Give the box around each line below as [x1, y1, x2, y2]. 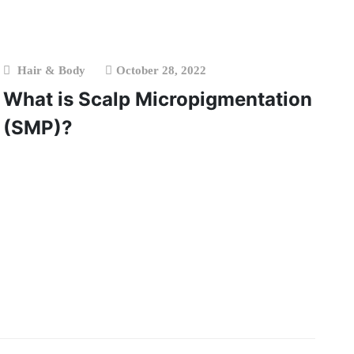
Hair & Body [17, 64, 85, 77]
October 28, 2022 [115, 64, 206, 77]
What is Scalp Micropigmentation [2, 88, 312, 111]
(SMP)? [2, 116, 73, 139]
